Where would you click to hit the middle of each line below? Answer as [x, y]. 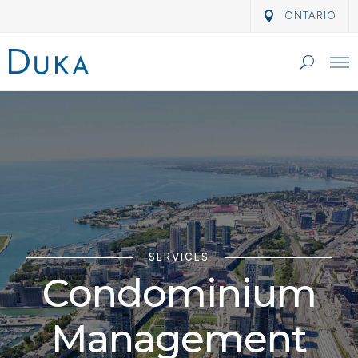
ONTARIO [310, 16]
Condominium [179, 294]
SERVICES [179, 257]
